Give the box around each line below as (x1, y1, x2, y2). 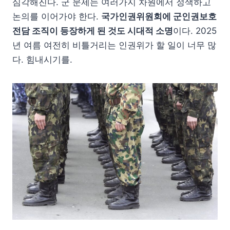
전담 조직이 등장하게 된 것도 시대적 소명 (12, 25, 173, 36)
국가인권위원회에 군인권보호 (101, 11, 217, 22)
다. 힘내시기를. (12, 54, 72, 65)
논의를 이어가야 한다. (12, 11, 101, 22)
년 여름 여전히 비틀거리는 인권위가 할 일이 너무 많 (12, 40, 216, 50)
